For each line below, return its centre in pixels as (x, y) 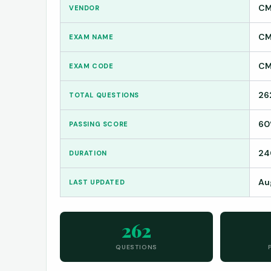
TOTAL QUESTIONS (104, 95)
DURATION (88, 153)
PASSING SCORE (99, 124)
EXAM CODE (91, 66)
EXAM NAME (91, 37)
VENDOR (84, 8)
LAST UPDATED (97, 182)
